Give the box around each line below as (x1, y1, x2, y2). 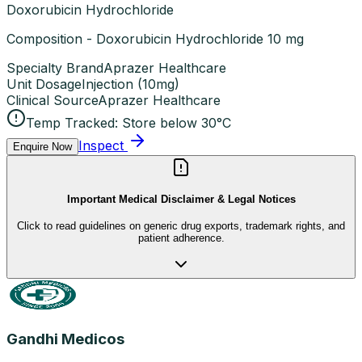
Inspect (78, 137, 124, 154)
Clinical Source (6, 91, 98, 108)
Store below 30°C (122, 114, 231, 131)
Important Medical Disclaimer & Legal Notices (66, 193, 296, 206)
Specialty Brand (6, 59, 103, 76)
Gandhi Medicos (6, 330, 124, 349)
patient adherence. (137, 232, 225, 245)
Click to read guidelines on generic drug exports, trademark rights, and (17, 220, 345, 233)
